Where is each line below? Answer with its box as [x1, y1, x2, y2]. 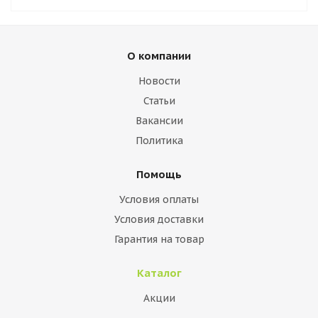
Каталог [136, 266, 182, 280]
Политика [135, 134, 183, 147]
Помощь [136, 168, 182, 181]
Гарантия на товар [114, 233, 204, 246]
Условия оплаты [119, 193, 199, 206]
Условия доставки [114, 213, 204, 226]
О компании [127, 49, 191, 62]
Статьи [143, 94, 175, 107]
